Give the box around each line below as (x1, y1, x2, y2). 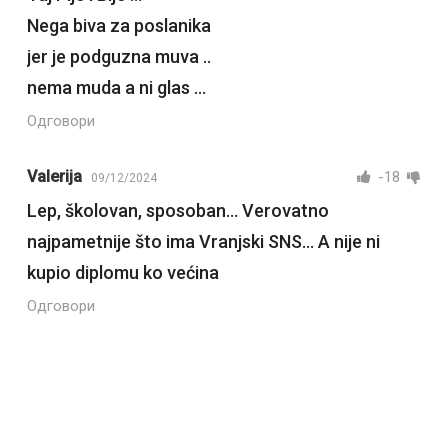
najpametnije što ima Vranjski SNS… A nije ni (26, 231, 380, 253)
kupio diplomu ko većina (26, 262, 219, 284)
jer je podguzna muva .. (26, 46, 211, 68)
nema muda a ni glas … (26, 77, 206, 99)
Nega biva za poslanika (26, 15, 211, 37)
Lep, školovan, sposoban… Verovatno (26, 200, 329, 222)
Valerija (26, 167, 82, 187)
